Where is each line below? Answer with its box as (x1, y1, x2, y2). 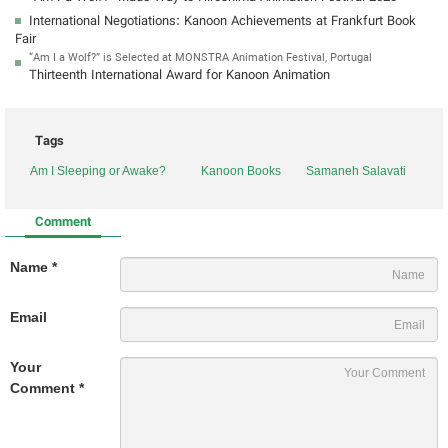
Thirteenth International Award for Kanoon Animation (29, 66, 330, 86)
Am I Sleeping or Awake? (30, 164, 166, 179)
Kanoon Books (201, 164, 281, 179)
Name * (10, 259, 57, 276)
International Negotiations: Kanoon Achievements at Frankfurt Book (29, 12, 416, 32)
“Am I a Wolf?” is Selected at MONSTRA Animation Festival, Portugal (29, 49, 372, 68)
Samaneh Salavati (306, 164, 406, 179)
